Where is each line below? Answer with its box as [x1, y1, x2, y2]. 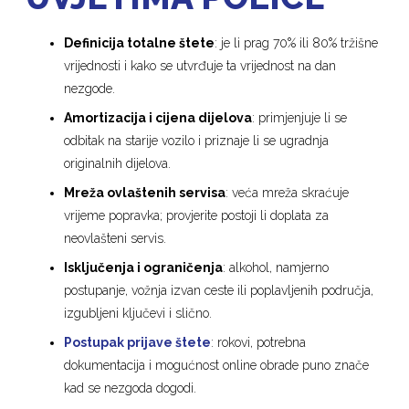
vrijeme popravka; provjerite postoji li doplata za [64, 208, 330, 224]
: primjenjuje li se [252, 110, 348, 126]
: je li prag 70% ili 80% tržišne [215, 36, 379, 51]
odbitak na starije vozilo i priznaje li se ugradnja [64, 133, 330, 149]
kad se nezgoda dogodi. [64, 381, 197, 396]
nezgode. [64, 81, 116, 97]
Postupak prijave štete [64, 335, 212, 351]
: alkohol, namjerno [223, 260, 330, 276]
